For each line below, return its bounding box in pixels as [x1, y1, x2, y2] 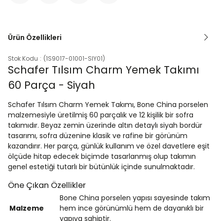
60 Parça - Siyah [8, 78, 95, 93]
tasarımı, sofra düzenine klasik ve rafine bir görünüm [8, 131, 187, 141]
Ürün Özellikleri [8, 33, 62, 43]
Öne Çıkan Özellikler [8, 180, 86, 191]
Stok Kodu [8, 54, 38, 63]
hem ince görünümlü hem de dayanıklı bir [60, 203, 204, 214]
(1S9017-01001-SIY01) [43, 54, 105, 63]
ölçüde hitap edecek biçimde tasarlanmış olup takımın [8, 151, 196, 162]
